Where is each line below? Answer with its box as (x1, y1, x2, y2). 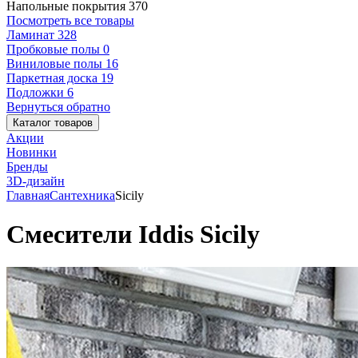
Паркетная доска (6, 71, 101, 85)
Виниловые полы (6, 57, 105, 70)
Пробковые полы (6, 42, 103, 56)
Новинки (6, 145, 57, 159)
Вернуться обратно (6, 100, 110, 113)
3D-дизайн (6, 174, 65, 188)
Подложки (6, 86, 67, 99)
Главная (6, 189, 50, 202)
